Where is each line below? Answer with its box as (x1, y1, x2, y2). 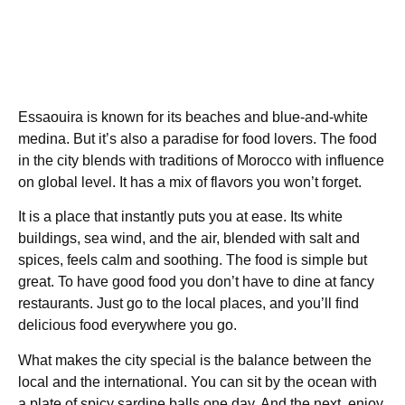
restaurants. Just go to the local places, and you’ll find (18, 296, 359, 312)
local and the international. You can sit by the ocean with (18, 373, 377, 390)
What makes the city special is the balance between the (18, 352, 372, 368)
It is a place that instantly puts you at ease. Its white (18, 209, 343, 225)
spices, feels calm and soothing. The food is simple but (18, 252, 367, 268)
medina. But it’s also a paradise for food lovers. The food (18, 131, 377, 146)
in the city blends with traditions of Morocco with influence (18, 153, 384, 168)
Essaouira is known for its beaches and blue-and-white (18, 109, 368, 125)
